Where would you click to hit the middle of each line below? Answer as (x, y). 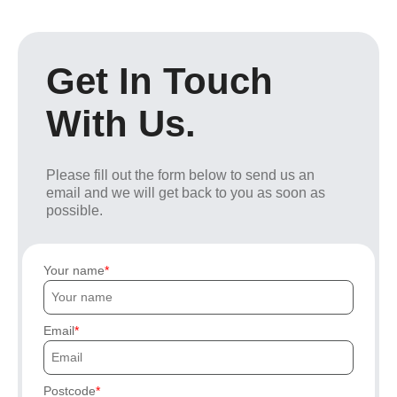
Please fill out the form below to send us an (180, 175)
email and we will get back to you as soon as (186, 192)
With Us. (121, 123)
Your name (74, 270)
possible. (74, 210)
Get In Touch (160, 81)
